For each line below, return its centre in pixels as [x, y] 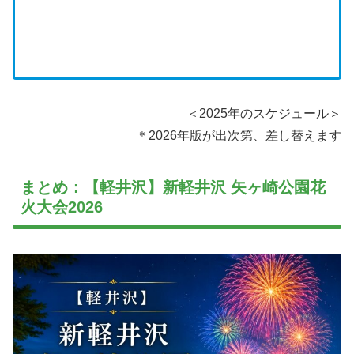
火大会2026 [62, 207]
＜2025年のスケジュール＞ [264, 113]
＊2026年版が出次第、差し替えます [239, 135]
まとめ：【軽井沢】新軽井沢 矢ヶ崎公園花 [173, 187]
